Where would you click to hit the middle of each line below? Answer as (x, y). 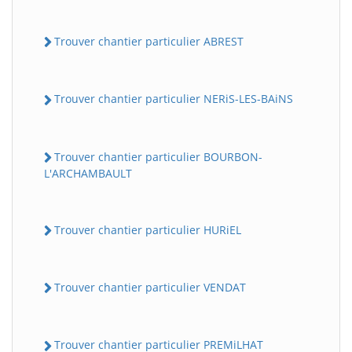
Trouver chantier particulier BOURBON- (158, 156)
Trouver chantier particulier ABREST (149, 42)
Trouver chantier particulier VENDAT (150, 288)
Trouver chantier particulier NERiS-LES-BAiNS (174, 99)
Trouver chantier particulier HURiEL (148, 229)
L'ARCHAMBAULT (88, 173)
